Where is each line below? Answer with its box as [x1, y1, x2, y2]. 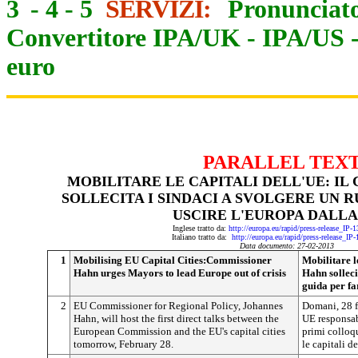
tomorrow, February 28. [74, 338, 173, 350]
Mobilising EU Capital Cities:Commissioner [74, 254, 272, 266]
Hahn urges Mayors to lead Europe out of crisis [74, 267, 286, 279]
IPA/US [262, 24, 344, 52]
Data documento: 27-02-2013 [240, 241, 334, 250]
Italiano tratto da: [172, 233, 232, 241]
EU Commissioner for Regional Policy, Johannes [74, 300, 283, 312]
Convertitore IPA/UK [6, 24, 241, 52]
